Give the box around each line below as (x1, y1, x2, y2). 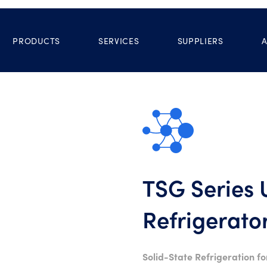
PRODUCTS (13, 35, 60, 46)
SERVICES (98, 35, 139, 46)
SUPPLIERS (177, 35, 223, 46)
